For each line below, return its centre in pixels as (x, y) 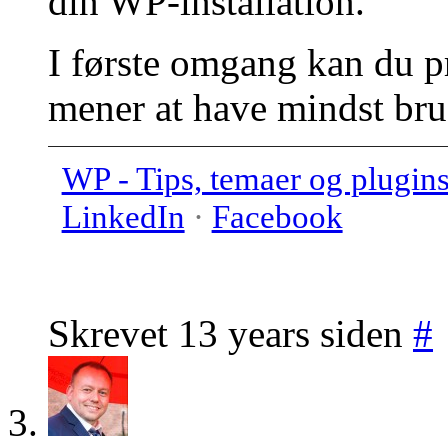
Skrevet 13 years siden (230, 333)
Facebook (277, 217)
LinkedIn (123, 217)
